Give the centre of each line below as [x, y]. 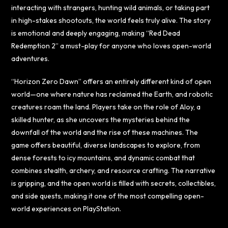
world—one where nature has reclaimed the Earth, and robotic [112, 94]
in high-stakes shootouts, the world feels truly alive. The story [111, 20]
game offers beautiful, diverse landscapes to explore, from [106, 145]
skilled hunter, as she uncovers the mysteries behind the [101, 119]
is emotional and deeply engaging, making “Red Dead [96, 33]
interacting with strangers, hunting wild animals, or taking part [111, 7]
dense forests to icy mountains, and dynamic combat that [103, 158]
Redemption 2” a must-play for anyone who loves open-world [111, 46]
